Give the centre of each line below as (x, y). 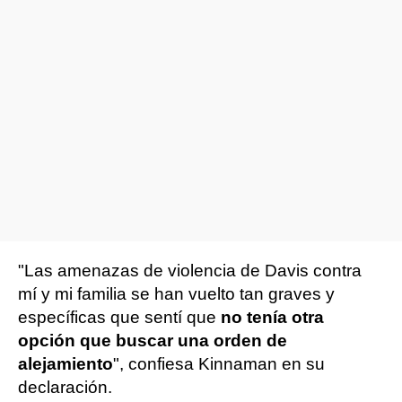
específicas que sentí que (117, 317)
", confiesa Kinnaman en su (219, 364)
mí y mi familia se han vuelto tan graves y (176, 294)
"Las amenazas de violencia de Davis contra (190, 271)
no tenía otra (270, 317)
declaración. (65, 387)
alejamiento (66, 364)
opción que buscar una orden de (153, 341)
